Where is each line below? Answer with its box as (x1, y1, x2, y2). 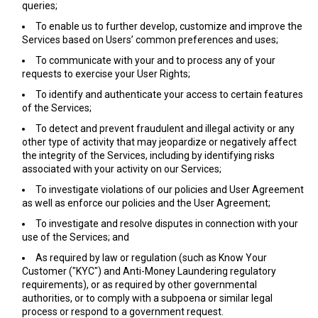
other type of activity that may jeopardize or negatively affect (22, 136, 297, 148)
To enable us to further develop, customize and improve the (35, 21, 302, 32)
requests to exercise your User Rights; (22, 68, 190, 79)
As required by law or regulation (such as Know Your (35, 252, 267, 263)
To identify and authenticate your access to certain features (35, 89, 303, 100)
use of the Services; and (22, 231, 129, 243)
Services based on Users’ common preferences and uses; (22, 34, 278, 45)
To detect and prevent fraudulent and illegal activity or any (35, 123, 295, 134)
